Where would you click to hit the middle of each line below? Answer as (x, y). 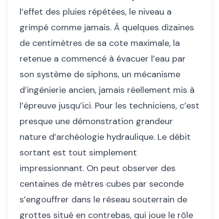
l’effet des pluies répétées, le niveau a (96, 12)
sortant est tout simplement (78, 153)
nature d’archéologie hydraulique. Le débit (105, 137)
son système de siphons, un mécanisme (100, 75)
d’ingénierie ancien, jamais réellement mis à (107, 90)
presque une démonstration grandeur (96, 121)
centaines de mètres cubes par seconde (102, 184)
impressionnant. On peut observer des (98, 168)
